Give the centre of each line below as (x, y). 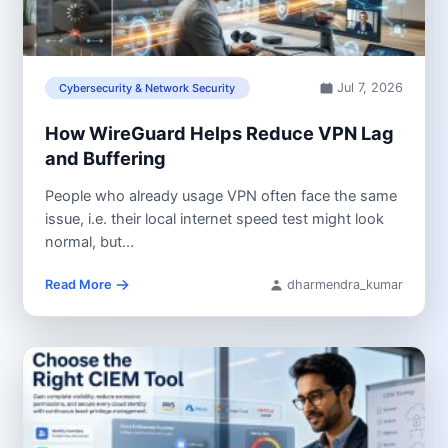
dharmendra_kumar (345, 285)
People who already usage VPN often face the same (220, 196)
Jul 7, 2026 (370, 88)
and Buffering (105, 157)
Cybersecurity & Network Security (147, 88)
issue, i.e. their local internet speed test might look (214, 219)
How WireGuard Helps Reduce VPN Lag (219, 132)
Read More (78, 285)
